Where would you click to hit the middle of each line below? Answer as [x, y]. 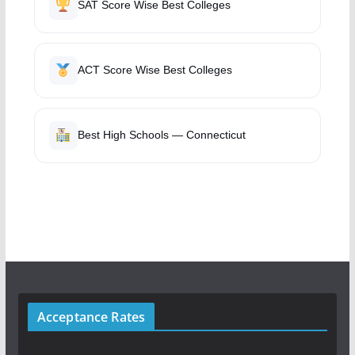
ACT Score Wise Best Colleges [155, 70]
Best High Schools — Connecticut [161, 135]
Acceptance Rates [91, 317]
